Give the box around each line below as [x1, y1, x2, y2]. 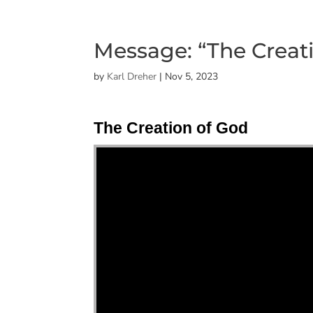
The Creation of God [94, 119, 249, 137]
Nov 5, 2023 [165, 70, 219, 83]
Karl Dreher [107, 70, 157, 83]
